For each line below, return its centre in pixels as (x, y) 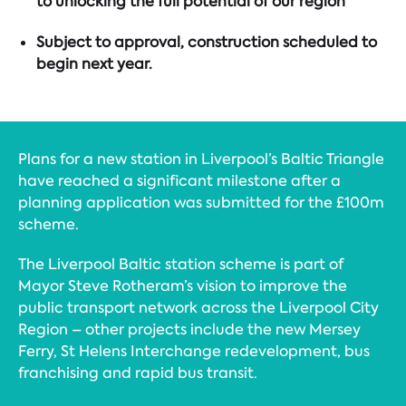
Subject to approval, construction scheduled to (207, 42)
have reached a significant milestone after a (179, 181)
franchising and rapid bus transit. (138, 373)
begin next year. (94, 63)
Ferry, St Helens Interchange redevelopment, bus (194, 352)
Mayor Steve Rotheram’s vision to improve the (183, 286)
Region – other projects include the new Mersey (189, 330)
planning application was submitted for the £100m (201, 203)
